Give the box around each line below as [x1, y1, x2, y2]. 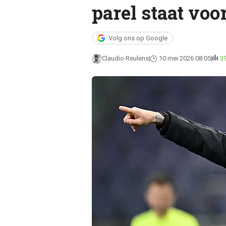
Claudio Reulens [101, 54, 149, 62]
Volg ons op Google [108, 34, 167, 42]
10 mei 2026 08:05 [158, 54, 211, 62]
